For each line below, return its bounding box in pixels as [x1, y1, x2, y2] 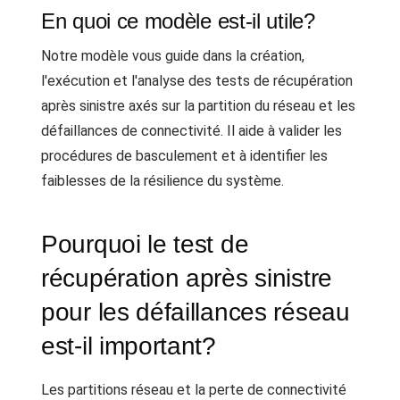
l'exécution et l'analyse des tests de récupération [41, 72, 353, 89]
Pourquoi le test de [41, 230, 249, 258]
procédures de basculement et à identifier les [41, 147, 328, 164]
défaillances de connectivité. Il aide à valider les [41, 122, 342, 139]
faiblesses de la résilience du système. [41, 172, 284, 189]
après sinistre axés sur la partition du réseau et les [41, 97, 355, 114]
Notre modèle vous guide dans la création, [41, 47, 304, 64]
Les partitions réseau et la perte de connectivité [41, 381, 346, 398]
